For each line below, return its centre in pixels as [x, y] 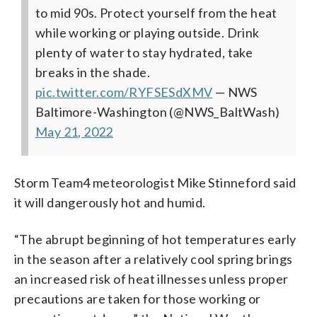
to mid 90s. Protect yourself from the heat [156, 12]
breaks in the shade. [93, 72]
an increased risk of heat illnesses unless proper [151, 278]
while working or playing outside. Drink [148, 32]
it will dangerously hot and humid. [110, 202]
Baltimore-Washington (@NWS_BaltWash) [158, 111]
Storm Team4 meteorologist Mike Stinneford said [155, 182]
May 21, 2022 [74, 131]
